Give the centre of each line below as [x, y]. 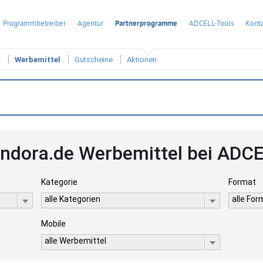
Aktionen [142, 60]
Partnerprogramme [146, 23]
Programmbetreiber [34, 23]
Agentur [90, 23]
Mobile [53, 224]
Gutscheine [94, 60]
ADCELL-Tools [211, 23]
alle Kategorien [72, 199]
